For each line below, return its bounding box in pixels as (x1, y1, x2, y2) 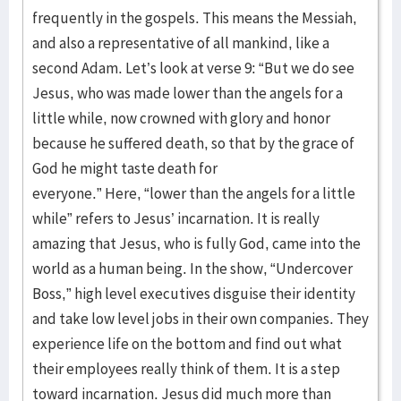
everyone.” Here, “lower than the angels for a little (32, 183, 355, 203)
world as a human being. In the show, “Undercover (32, 259, 353, 278)
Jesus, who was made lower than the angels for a (32, 83, 343, 103)
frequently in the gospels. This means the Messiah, (32, 8, 357, 28)
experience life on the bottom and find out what (32, 334, 342, 354)
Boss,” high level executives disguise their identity (32, 284, 355, 303)
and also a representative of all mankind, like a (32, 33, 329, 53)
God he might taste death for (32, 158, 218, 178)
